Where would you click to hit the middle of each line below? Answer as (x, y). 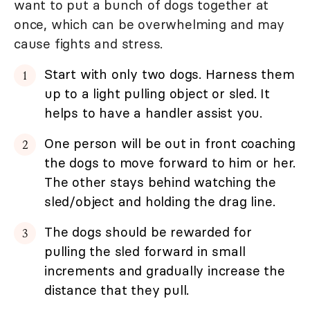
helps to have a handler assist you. (153, 112)
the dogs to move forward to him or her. (170, 162)
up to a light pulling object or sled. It (157, 93)
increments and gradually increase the (165, 270)
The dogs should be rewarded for (148, 231)
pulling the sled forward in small (145, 251)
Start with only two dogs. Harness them (170, 74)
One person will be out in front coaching (170, 143)
